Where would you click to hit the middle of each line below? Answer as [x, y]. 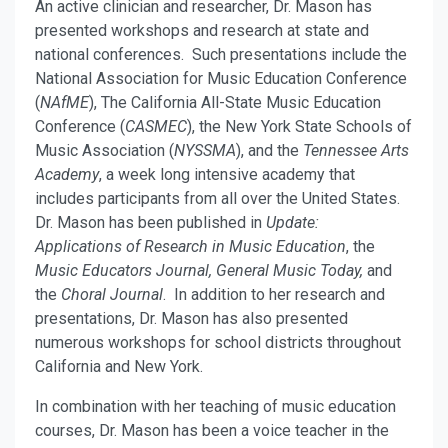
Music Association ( [104, 150]
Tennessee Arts [356, 150]
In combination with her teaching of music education [215, 406]
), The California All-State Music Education [235, 102]
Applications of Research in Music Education [190, 246]
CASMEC [156, 126]
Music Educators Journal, [123, 270]
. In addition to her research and [274, 294]
